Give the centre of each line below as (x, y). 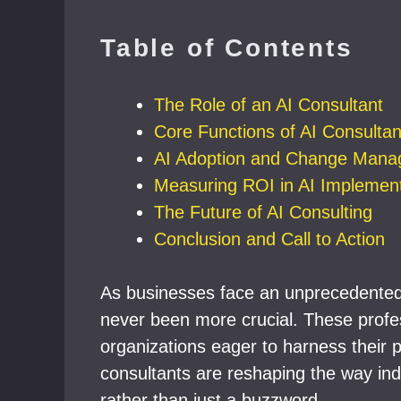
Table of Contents (227, 48)
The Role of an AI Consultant (269, 105)
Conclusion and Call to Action (269, 239)
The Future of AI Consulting (263, 212)
